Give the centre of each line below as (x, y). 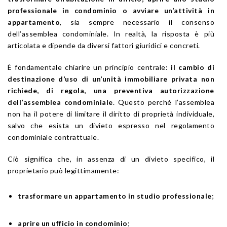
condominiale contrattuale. (53, 137)
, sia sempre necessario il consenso (137, 22)
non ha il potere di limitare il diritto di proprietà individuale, (111, 113)
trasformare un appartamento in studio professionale (115, 196)
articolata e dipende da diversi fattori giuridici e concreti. (104, 45)
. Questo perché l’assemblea (163, 102)
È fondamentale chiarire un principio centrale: (89, 67)
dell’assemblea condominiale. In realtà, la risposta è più (111, 33)
